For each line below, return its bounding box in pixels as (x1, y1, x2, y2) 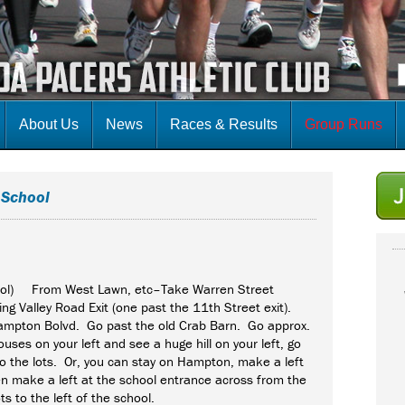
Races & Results (170, 117, 278, 132)
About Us (19, 117, 79, 132)
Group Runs (305, 117, 382, 132)
